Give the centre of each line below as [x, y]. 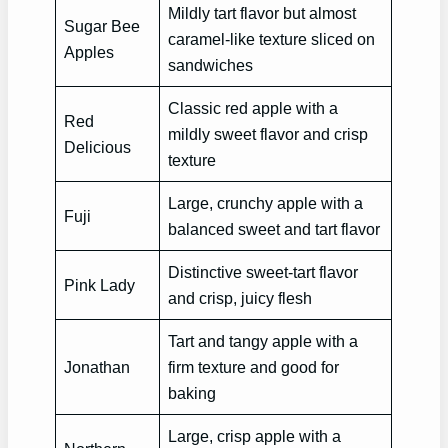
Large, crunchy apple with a [266, 203]
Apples [89, 52]
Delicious [98, 147]
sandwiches [211, 65]
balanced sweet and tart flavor [274, 229]
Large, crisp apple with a [255, 436]
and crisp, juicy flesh [240, 298]
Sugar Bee [102, 26]
